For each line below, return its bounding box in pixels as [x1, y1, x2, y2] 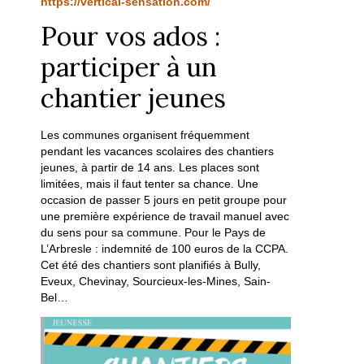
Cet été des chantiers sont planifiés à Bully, [41, 258, 262, 271]
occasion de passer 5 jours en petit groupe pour [41, 193, 288, 206]
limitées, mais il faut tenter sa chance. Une [41, 177, 259, 190]
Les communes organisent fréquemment [41, 128, 250, 141]
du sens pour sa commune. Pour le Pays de [41, 226, 266, 239]
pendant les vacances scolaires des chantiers [41, 145, 275, 158]
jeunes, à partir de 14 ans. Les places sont [41, 161, 260, 174]
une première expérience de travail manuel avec [41, 210, 290, 223]
